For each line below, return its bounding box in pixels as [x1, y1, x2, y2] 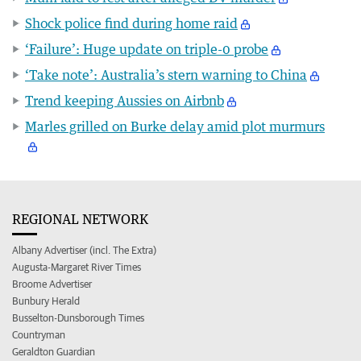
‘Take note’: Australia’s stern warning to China [25, 66, 307, 83]
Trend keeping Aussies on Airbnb [25, 92, 224, 109]
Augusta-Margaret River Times [12, 260, 141, 273]
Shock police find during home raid [25, 15, 238, 31]
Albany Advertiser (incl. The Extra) [12, 243, 156, 256]
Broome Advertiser [12, 277, 92, 290]
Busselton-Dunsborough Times [12, 311, 144, 324]
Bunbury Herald [12, 294, 80, 307]
